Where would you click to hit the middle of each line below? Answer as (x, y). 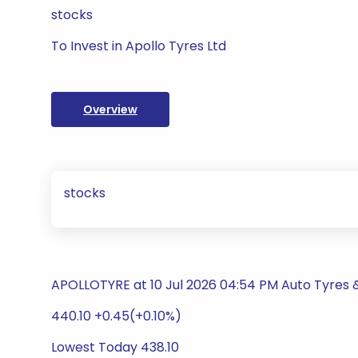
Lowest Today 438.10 (115, 347)
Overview (110, 109)
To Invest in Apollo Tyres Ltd (139, 46)
